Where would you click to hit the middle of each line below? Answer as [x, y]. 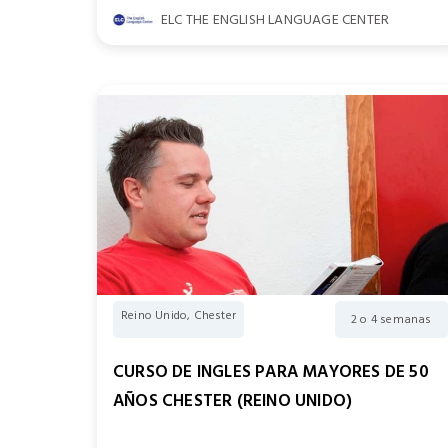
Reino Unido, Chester [178, 315]
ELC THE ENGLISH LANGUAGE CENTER [275, 19]
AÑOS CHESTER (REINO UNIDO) [233, 401]
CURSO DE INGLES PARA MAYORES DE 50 [271, 372]
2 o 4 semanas [391, 319]
